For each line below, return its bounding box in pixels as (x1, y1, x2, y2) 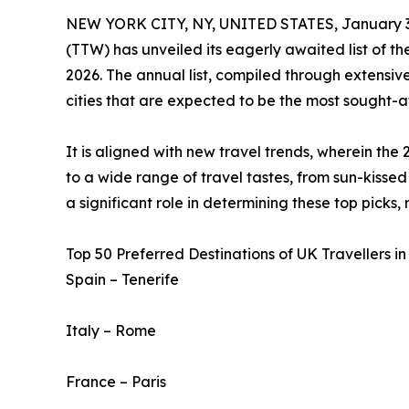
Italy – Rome (66, 321, 156, 341)
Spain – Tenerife (66, 270, 179, 289)
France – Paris (66, 372, 166, 392)
